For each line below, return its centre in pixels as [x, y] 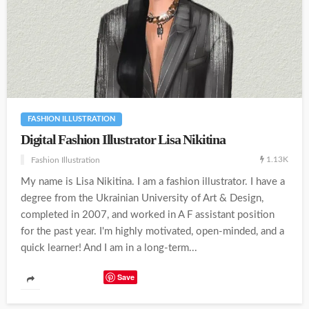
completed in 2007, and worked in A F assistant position [148, 215]
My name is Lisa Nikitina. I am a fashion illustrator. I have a [153, 182]
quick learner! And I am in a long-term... [109, 248]
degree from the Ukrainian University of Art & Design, [142, 199]
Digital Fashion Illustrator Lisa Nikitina [123, 140]
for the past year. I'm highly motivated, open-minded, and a [152, 232]
